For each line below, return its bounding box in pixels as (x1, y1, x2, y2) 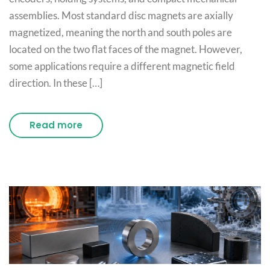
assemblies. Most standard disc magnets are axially (9, 9, 233, 22)
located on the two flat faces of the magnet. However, (9, 43, 242, 56)
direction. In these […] (9, 77, 102, 90)
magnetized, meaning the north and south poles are (9, 26, 232, 39)
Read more (30, 119, 83, 132)
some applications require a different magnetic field (9, 60, 235, 73)
